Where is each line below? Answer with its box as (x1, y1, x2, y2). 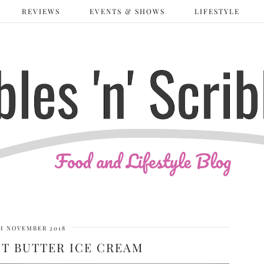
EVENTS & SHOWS (90, 6, 165, 16)
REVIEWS (22, 6, 60, 16)
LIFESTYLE (194, 6, 240, 16)
